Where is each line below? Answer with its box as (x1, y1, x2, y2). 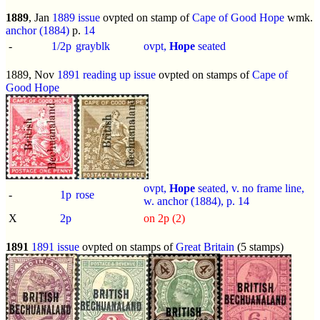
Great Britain (176, 240, 234, 253)
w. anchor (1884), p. (144, 194, 238, 207)
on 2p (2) (144, 211, 185, 224)
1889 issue (52, 11, 100, 24)
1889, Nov (6, 68, 57, 81)
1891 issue (31, 240, 79, 253)
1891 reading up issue (57, 68, 156, 81)
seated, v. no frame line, (195, 181, 304, 194)
